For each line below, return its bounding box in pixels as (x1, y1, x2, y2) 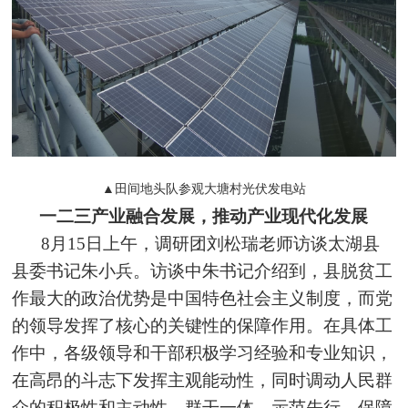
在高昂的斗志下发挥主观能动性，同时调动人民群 (12, 371, 393, 391)
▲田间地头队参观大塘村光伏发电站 (101, 182, 306, 197)
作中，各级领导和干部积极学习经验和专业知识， (12, 343, 393, 363)
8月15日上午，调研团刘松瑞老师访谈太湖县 (41, 234, 381, 254)
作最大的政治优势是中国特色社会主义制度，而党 (12, 289, 393, 309)
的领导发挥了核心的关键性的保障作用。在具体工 (12, 316, 393, 336)
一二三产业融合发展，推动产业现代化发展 (39, 207, 369, 227)
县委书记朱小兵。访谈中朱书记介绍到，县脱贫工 (12, 261, 393, 281)
